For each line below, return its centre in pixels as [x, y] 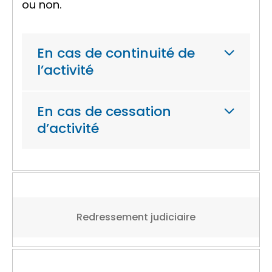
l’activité [65, 70]
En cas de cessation [104, 111]
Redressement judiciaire [136, 217]
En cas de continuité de [116, 53]
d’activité [68, 128]
